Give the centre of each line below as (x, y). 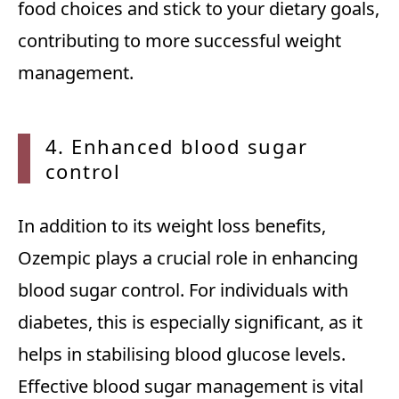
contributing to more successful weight (179, 41)
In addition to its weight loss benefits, (172, 226)
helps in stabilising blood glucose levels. (182, 354)
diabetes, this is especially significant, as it (190, 322)
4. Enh (78, 147)
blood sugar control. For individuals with (183, 290)
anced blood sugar (209, 147)
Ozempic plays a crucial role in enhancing (188, 258)
